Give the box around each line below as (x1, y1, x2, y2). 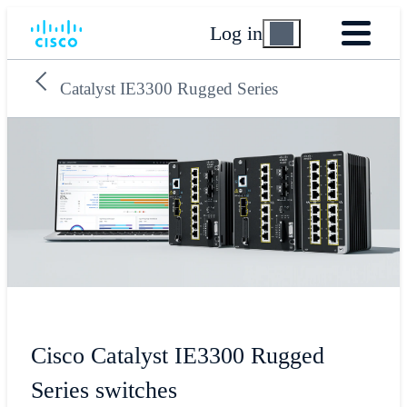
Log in (210, 21, 263, 45)
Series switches (30, 377, 177, 404)
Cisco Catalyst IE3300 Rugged (30, 342, 324, 370)
